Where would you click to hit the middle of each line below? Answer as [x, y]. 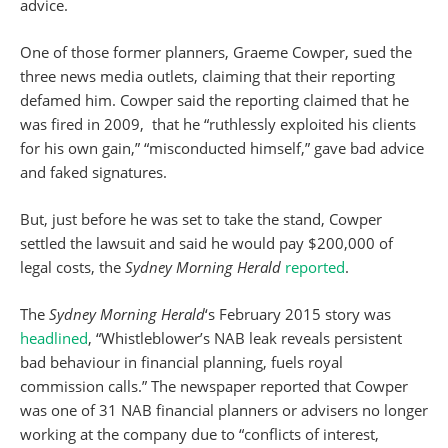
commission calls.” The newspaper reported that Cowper [214, 386]
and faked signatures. [93, 172]
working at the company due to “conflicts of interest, [199, 434]
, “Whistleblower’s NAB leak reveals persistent [245, 338]
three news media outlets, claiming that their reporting [207, 76]
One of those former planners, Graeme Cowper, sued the [216, 52]
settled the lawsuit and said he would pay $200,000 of [206, 243]
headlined [54, 338]
